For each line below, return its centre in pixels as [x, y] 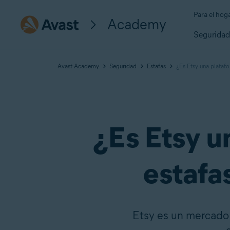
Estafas [156, 66]
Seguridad [123, 66]
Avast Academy [78, 66]
